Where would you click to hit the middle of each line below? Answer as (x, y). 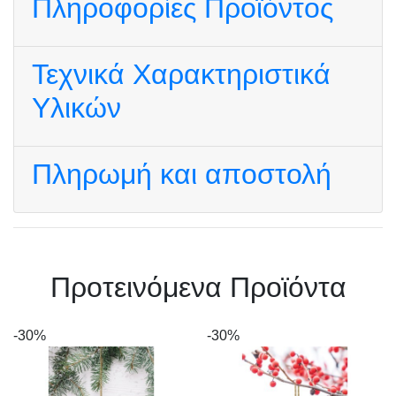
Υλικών (76, 108)
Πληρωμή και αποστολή (182, 174)
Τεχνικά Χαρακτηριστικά (181, 74)
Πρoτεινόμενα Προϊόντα (198, 287)
